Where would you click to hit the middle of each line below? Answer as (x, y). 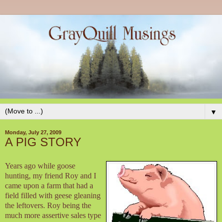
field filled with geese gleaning (53, 195)
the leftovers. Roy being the (48, 205)
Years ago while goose (40, 166)
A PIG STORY (43, 142)
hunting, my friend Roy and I (51, 175)
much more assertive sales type (53, 215)
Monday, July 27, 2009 (33, 133)
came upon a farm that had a (49, 185)
